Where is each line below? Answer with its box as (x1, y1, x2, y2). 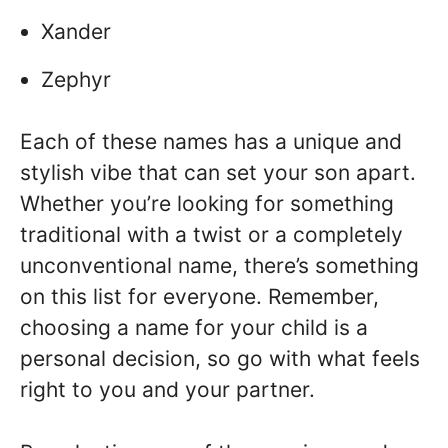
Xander (41, 18, 111, 44)
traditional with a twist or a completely (20, 222, 403, 248)
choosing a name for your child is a (20, 315, 368, 341)
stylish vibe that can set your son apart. (20, 160, 416, 186)
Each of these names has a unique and (20, 129, 402, 155)
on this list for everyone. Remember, (20, 284, 379, 310)
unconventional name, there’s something (20, 253, 419, 279)
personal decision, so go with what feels (20, 346, 420, 372)
